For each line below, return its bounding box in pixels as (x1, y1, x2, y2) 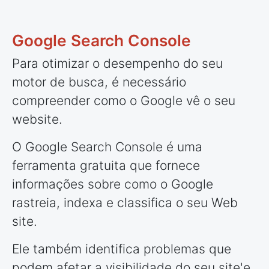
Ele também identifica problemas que (12, 241, 231, 257)
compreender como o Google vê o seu (12, 93, 235, 109)
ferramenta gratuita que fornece (12, 158, 200, 174)
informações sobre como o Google (12, 177, 213, 192)
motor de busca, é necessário (12, 74, 186, 90)
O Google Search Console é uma (12, 139, 202, 155)
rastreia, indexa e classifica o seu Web (12, 195, 238, 211)
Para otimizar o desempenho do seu (12, 56, 223, 71)
